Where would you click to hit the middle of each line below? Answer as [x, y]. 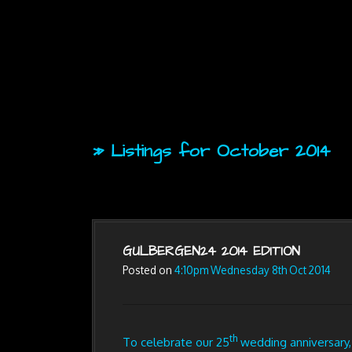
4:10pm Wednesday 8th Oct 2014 [252, 269]
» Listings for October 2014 [211, 151]
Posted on [148, 269]
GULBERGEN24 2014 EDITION [211, 251]
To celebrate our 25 [176, 342]
